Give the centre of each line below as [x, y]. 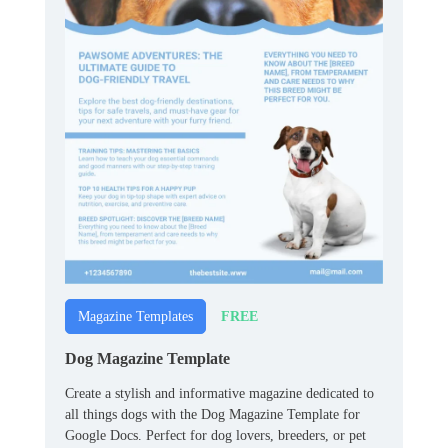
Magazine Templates [135, 317]
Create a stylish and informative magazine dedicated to [219, 394]
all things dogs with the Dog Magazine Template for [212, 415]
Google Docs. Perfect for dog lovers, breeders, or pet [215, 436]
